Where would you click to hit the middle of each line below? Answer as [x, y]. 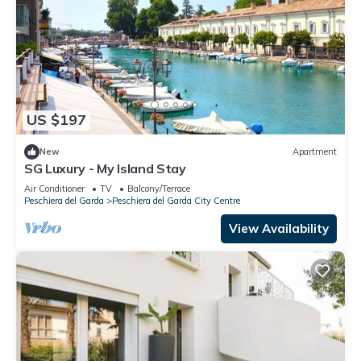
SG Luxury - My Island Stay [105, 168]
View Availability [279, 228]
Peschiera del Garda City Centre [176, 200]
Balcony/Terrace [159, 188]
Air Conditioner [54, 188]
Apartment [315, 152]
